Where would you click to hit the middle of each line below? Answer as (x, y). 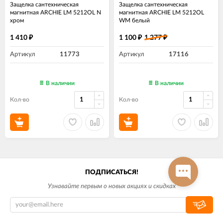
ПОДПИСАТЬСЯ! (111, 172)
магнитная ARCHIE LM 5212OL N (56, 12)
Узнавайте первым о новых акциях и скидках (111, 186)
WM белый (134, 20)
